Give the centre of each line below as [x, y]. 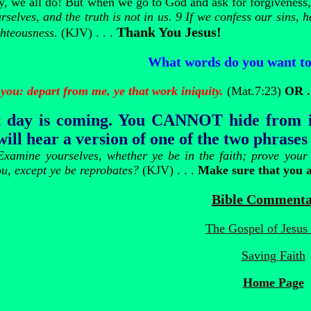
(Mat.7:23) [256, 91]
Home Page [273, 283]
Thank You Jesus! [169, 32]
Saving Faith [273, 255]
